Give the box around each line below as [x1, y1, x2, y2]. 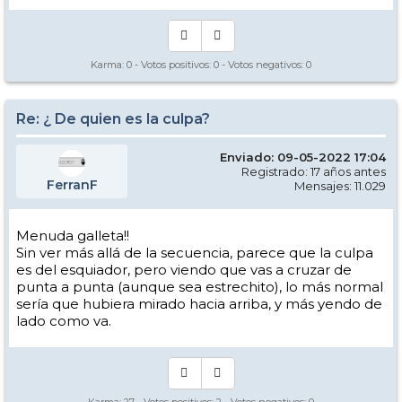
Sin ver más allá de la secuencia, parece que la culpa [16, 244, 373, 262]
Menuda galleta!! [16, 227, 129, 245]
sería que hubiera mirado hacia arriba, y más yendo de [16, 295, 382, 313]
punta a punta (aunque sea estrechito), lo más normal [16, 278, 383, 296]
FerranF [46, 177, 98, 194]
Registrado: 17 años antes [241, 164, 386, 179]
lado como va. [16, 312, 111, 330]
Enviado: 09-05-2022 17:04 [220, 150, 386, 165]
